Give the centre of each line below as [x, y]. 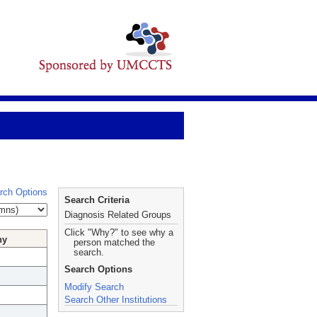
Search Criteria [97, 200]
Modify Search [94, 287]
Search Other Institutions [116, 300]
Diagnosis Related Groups [118, 215]
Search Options [98, 269]
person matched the [114, 242]
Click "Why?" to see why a [119, 232]
